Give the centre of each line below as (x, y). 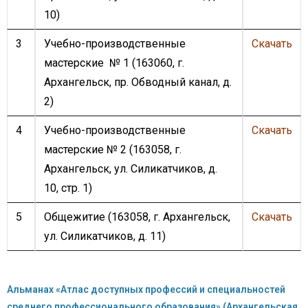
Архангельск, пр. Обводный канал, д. (138, 82)
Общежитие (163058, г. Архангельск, (137, 217)
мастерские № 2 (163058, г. (113, 150)
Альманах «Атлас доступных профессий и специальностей (146, 289)
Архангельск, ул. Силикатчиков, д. (131, 169)
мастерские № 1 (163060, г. (114, 63)
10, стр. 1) (68, 188)
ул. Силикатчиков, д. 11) (105, 236)
